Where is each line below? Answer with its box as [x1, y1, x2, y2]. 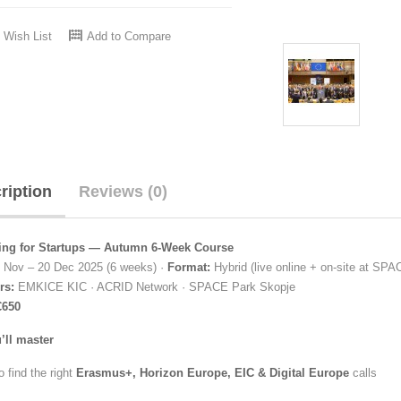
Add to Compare [87, 29, 171, 43]
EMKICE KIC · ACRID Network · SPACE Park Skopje [14, 280, 295, 294]
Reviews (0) [79, 183, 167, 200]
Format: [167, 260, 210, 274]
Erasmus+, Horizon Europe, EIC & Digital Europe [75, 366, 349, 380]
